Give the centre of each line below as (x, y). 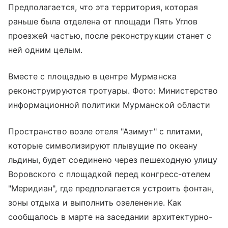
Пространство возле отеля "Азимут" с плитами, (106, 131)
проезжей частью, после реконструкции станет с (110, 35)
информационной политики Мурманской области (109, 105)
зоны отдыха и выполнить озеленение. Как (95, 202)
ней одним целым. (45, 50)
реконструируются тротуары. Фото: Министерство (113, 90)
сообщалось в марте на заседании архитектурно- (110, 217)
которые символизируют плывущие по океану (103, 145)
